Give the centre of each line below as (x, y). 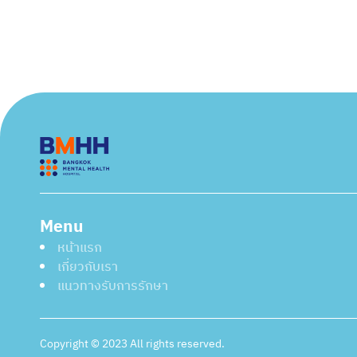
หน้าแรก (80, 247)
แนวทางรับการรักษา (113, 286)
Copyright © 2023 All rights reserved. (132, 343)
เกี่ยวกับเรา (88, 267)
